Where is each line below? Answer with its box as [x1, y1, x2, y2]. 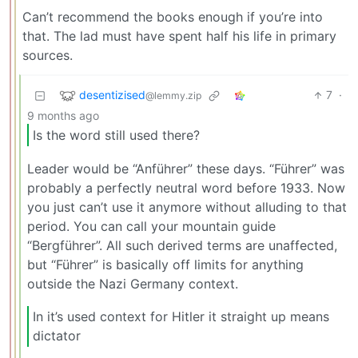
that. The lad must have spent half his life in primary [22, 28, 336, 45]
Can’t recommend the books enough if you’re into [22, 9, 323, 26]
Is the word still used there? [33, 127, 200, 144]
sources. [22, 47, 73, 64]
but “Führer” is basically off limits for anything [27, 256, 304, 272]
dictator [33, 328, 81, 344]
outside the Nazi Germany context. [27, 275, 238, 292]
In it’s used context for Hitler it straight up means [33, 308, 329, 325]
